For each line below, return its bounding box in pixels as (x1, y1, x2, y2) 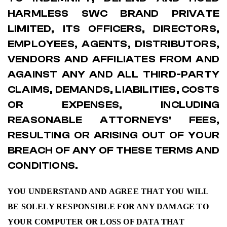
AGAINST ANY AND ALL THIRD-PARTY (8, 68, 219, 80)
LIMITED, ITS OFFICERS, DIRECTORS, (8, 23, 219, 34)
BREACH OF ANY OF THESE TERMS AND (8, 144, 219, 156)
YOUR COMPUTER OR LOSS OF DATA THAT (8, 217, 184, 226)
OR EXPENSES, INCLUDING (8, 99, 219, 110)
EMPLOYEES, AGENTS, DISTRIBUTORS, (8, 38, 219, 50)
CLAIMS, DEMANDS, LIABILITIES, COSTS (8, 84, 219, 95)
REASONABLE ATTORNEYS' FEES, (8, 114, 219, 126)
